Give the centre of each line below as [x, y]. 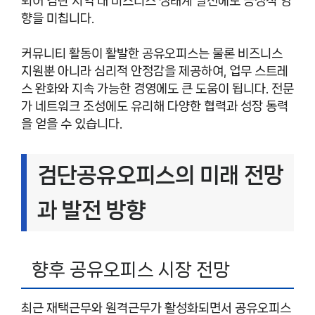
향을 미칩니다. [58, 18]
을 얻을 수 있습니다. [72, 124]
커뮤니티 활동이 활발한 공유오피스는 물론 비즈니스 [152, 54]
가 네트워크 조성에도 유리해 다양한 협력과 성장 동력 [155, 107]
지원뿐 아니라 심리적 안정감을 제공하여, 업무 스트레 [155, 71]
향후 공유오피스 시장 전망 [131, 270]
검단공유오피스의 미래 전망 [160, 175]
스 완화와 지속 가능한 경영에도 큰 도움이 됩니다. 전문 [157, 89]
